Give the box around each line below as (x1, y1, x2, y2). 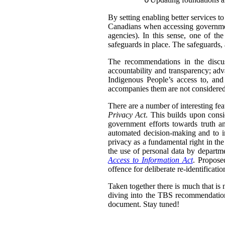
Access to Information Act (108, 155, 193, 164)
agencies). (108, 31, 143, 40)
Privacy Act (108, 110, 146, 119)
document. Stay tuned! (108, 199, 179, 208)
